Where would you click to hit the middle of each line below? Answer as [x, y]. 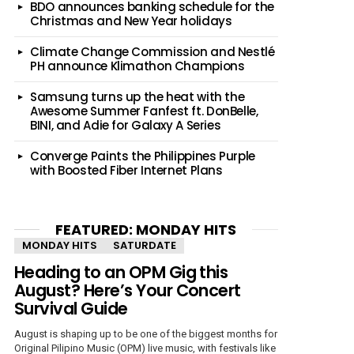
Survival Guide [71, 308]
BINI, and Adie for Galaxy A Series [126, 125]
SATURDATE [145, 245]
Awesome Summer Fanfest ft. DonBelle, [144, 111]
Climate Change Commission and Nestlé [153, 51]
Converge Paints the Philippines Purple [143, 156]
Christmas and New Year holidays [131, 21]
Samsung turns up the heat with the [137, 96]
